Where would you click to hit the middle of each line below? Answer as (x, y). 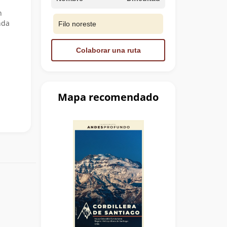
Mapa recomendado (108, 97)
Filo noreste (77, 24)
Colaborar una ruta (108, 50)
